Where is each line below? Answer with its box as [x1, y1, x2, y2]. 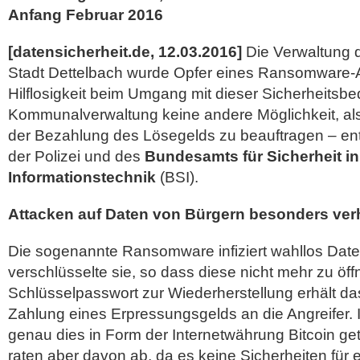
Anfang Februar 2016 [8, 6, 163, 23]
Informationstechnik [8, 169, 156, 186]
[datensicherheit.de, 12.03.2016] [8, 43, 242, 60]
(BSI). [156, 169, 198, 186]
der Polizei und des [8, 148, 145, 165]
